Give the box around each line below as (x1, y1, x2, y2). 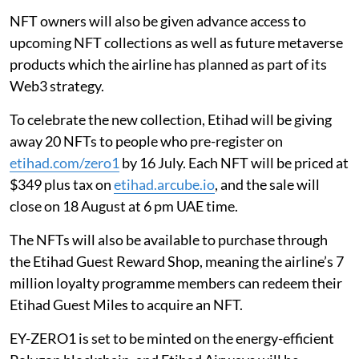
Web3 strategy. (10, 77, 104, 95)
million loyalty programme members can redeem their (10, 274, 342, 292)
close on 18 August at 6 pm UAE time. (10, 197, 238, 215)
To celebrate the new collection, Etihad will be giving (10, 111, 332, 128)
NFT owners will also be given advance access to (10, 12, 306, 30)
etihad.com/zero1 (10, 154, 119, 171)
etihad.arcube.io (114, 175, 215, 193)
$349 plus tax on (10, 175, 114, 193)
